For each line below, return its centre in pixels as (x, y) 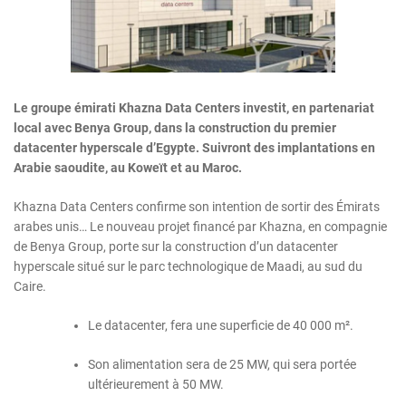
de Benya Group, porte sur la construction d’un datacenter (176, 246)
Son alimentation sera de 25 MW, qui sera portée (222, 364)
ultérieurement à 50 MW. (156, 384)
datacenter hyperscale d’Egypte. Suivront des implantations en (194, 147)
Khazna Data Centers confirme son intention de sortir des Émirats (197, 206)
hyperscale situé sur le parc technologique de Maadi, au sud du (188, 266)
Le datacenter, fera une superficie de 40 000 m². (221, 325)
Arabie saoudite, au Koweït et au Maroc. (128, 167)
